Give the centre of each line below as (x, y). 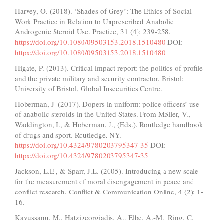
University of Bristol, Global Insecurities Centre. (88, 88)
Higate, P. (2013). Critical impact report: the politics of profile (109, 68)
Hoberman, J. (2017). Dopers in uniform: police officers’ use (107, 104)
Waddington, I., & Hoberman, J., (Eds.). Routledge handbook (109, 124)
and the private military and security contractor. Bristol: (99, 78)
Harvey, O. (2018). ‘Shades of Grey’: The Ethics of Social (103, 11)
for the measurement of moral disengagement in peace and (104, 181)
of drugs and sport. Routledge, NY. (68, 135)
